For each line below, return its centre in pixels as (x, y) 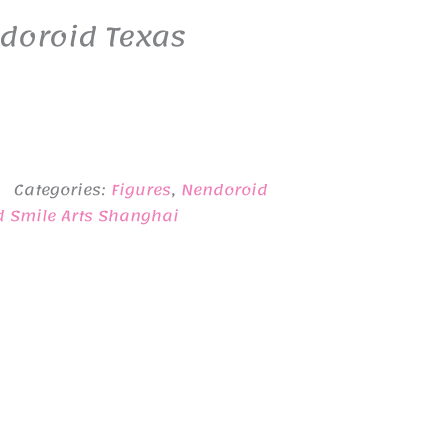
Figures (141, 190)
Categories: (63, 190)
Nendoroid (225, 190)
